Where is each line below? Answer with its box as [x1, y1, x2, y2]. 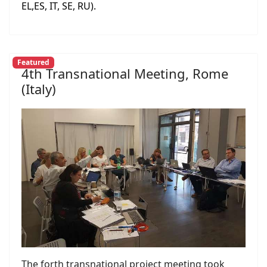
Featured [17, 57, 49, 68]
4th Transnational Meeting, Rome [21, 64, 228, 82]
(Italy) [21, 79, 56, 98]
